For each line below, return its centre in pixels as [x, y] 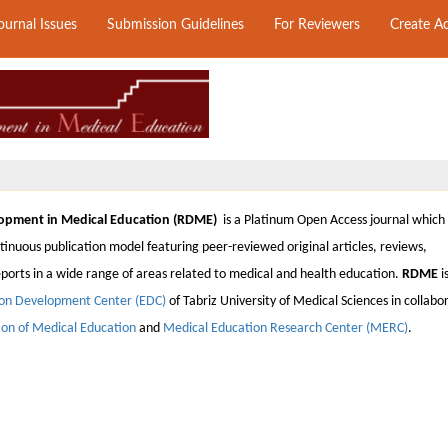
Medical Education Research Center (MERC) [286, 328]
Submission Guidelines [176, 25]
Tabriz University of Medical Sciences [286, 301]
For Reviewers [317, 25]
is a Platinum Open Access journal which [333, 220]
